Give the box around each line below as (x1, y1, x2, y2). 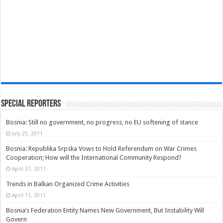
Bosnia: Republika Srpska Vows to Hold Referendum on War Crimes (6, 144, 197, 152)
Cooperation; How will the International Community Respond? (6, 153, 182, 161)
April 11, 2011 (12, 192, 46, 198)
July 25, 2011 (12, 130, 43, 136)
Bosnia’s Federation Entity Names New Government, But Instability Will (6, 206, 205, 214)
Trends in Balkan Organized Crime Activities (6, 180, 130, 188)
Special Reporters (1, 99, 61, 109)
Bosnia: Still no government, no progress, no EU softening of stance (6, 118, 199, 126)
